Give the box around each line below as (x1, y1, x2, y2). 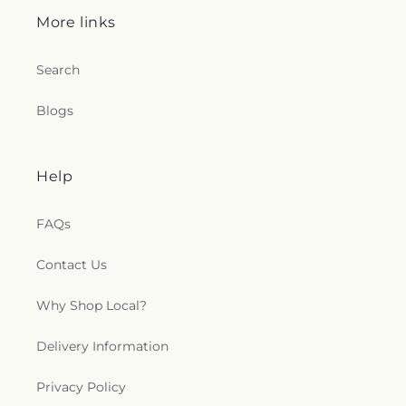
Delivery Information (36, 338, 169, 355)
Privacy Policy (36, 379, 126, 396)
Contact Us (36, 256, 107, 274)
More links (36, 14, 116, 32)
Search (36, 62, 80, 79)
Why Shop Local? (36, 297, 147, 314)
